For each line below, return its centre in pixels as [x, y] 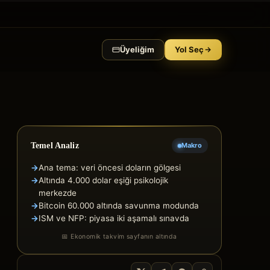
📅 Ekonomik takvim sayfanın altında [119, 237]
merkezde [58, 193]
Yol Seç [189, 49]
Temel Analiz [55, 145]
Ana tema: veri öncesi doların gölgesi [110, 168]
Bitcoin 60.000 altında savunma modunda [119, 206]
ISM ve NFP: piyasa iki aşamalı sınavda [114, 218]
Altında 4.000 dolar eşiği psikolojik [103, 180]
